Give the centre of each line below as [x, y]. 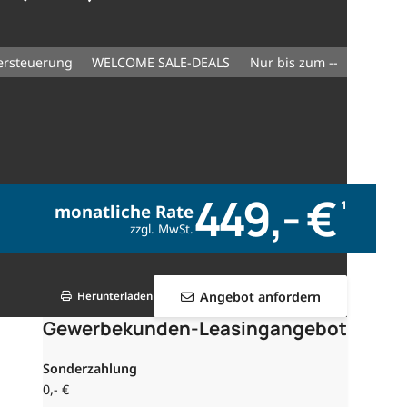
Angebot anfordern [260, 296]
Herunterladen [115, 296]
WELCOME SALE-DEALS [167, 62]
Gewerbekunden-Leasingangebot [195, 328]
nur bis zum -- [298, 62]
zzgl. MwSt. [161, 228]
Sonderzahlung [90, 368]
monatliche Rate [124, 211]
